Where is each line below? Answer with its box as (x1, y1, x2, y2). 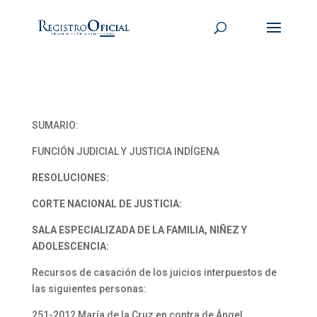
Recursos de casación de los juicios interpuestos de (31, 267, 277, 278)
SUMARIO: (31, 120, 79, 131)
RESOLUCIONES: (31, 172, 109, 183)
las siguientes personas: (31, 283, 146, 294)
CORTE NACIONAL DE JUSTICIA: (31, 198, 182, 209)
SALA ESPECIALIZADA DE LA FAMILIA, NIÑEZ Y (31, 224, 247, 236)
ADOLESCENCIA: (31, 241, 109, 252)
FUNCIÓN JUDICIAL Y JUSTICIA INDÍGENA (31, 146, 219, 157)
